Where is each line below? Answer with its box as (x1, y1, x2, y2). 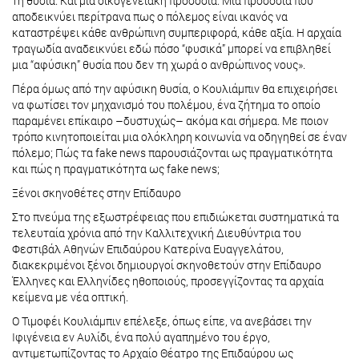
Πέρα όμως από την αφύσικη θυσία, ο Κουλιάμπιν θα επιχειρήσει (12, 81, 340, 97)
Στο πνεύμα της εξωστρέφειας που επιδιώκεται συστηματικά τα (12, 209, 339, 225)
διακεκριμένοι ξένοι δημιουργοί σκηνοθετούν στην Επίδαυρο (12, 257, 321, 273)
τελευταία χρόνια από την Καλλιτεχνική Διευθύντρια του (12, 225, 301, 241)
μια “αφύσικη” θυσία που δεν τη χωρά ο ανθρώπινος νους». (12, 57, 305, 73)
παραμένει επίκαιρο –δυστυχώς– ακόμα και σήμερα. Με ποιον (12, 113, 329, 129)
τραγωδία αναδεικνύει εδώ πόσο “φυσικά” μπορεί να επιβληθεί (12, 41, 331, 57)
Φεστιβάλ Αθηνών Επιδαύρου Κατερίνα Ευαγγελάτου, (12, 241, 284, 257)
